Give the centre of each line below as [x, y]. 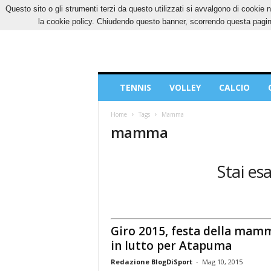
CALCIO [234, 87]
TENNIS [135, 87]
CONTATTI [222, 9]
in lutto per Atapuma [171, 245]
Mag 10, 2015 [222, 261]
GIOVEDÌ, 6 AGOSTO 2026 [140, 9]
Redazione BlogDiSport [151, 261]
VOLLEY [185, 87]
